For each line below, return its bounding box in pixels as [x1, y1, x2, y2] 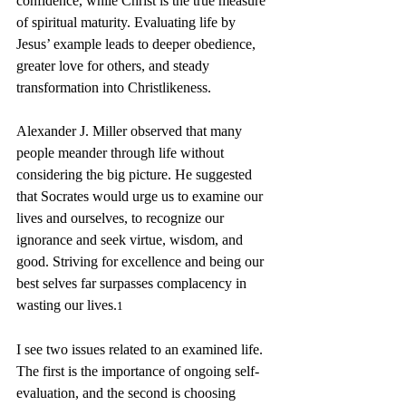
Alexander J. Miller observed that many [16, 123, 246, 139]
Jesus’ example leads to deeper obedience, [16, 36, 259, 52]
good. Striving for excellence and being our [16, 254, 267, 269]
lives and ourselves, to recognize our [16, 210, 227, 226]
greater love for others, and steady [16, 58, 213, 73]
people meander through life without [16, 145, 227, 160]
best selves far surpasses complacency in [16, 275, 250, 291]
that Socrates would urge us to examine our [16, 188, 266, 204]
